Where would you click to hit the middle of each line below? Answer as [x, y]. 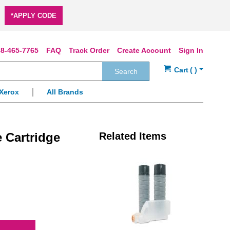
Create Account [144, 50]
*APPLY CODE [34, 16]
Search [126, 72]
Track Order [89, 50]
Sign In [191, 50]
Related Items [132, 136]
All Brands [65, 92]
